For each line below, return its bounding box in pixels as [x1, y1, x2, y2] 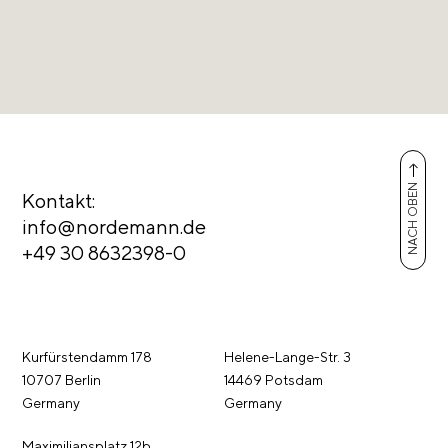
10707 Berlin [22, 372, 102, 388]
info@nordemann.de [22, 215, 207, 238]
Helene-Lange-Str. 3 [224, 349, 352, 365]
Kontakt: [22, 189, 96, 212]
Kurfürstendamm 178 [22, 349, 153, 365]
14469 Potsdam [224, 372, 324, 388]
